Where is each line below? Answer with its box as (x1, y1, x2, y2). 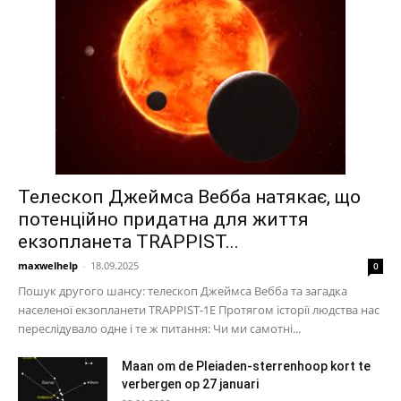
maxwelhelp (18, 259, 78, 273)
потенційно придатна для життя (18, 209, 309, 231)
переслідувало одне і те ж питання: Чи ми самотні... (18, 320, 301, 337)
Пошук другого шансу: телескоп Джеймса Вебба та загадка (18, 283, 347, 300)
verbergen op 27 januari (122, 377, 259, 392)
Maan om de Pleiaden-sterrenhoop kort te (122, 359, 371, 374)
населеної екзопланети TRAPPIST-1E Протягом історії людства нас (18, 302, 380, 319)
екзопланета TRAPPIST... (18, 231, 239, 253)
